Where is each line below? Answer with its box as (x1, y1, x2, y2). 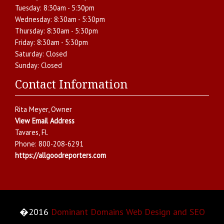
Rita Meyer (15, 104, 48, 114)
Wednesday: (15, 14, 54, 24)
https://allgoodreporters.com (15, 150, 106, 160)
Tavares (15, 127, 38, 137)
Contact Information (15, 76, 127, 92)
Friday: (15, 37, 37, 47)
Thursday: (15, 25, 47, 35)
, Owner (48, 104, 72, 114)
